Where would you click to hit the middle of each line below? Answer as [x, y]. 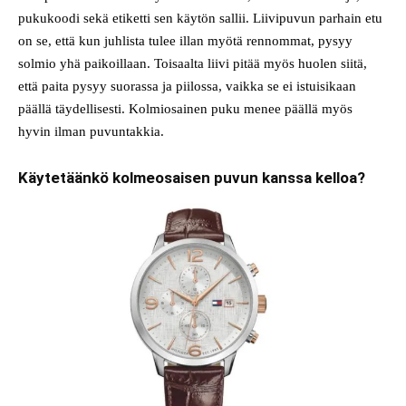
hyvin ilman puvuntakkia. [91, 131]
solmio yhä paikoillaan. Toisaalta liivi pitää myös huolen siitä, [193, 63]
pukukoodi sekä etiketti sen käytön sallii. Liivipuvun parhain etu [200, 18]
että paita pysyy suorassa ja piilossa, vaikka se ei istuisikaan [187, 86]
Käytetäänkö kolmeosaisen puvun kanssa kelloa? [192, 177]
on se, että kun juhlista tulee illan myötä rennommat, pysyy [185, 40]
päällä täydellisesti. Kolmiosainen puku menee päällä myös [185, 108]
